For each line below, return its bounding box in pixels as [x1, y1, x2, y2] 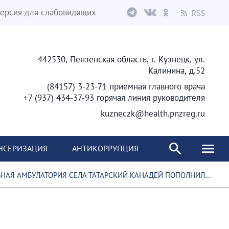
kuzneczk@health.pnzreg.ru [101, 108, 205, 119]
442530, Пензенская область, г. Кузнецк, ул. [38, 54, 205, 65]
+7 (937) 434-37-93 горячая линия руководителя [24, 92, 205, 103]
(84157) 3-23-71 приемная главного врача [47, 81, 205, 92]
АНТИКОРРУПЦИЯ [72, 143, 139, 153]
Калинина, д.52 [148, 65, 205, 76]
